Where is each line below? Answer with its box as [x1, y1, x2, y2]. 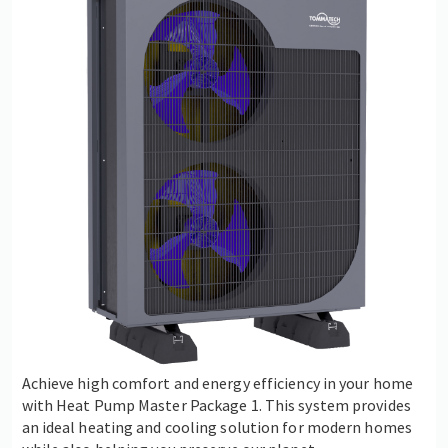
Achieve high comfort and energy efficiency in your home [21, 372, 414, 393]
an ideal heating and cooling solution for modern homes [21, 416, 412, 437]
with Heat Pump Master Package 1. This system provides [21, 394, 411, 415]
